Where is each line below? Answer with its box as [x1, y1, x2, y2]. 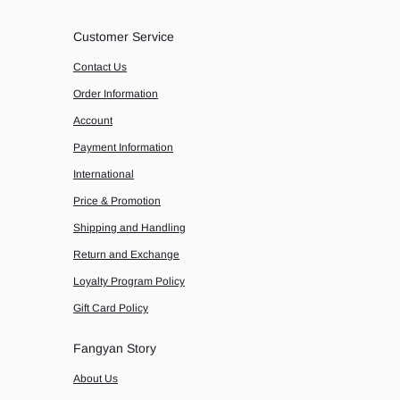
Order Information [73, 87, 158, 100]
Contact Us [73, 61, 127, 73]
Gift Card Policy [73, 302, 148, 314]
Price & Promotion [73, 195, 161, 207]
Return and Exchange [73, 248, 179, 261]
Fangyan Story [73, 341, 156, 355]
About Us [73, 372, 118, 385]
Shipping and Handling [73, 221, 186, 234]
